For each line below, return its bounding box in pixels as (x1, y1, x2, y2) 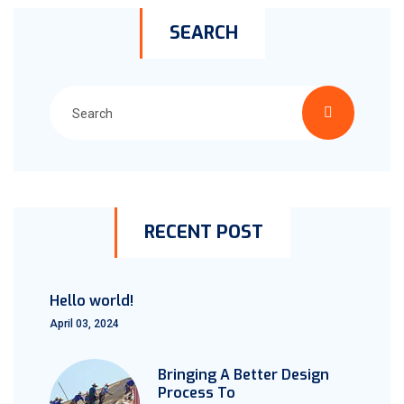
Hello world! (50, 291, 133, 310)
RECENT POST (143, 220, 263, 244)
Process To (158, 383, 235, 402)
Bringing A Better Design (158, 365, 329, 384)
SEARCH (169, 21, 238, 45)
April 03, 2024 (50, 317, 119, 330)
